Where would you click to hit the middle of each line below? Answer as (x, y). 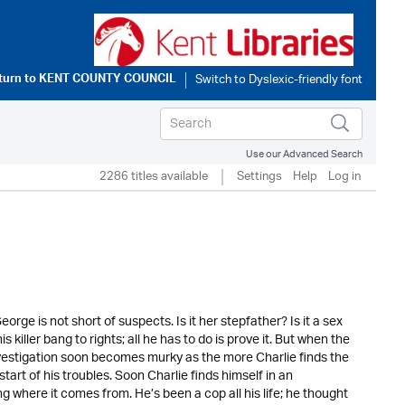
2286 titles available (154, 177)
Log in (344, 177)
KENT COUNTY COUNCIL (108, 80)
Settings (259, 177)
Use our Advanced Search (304, 154)
